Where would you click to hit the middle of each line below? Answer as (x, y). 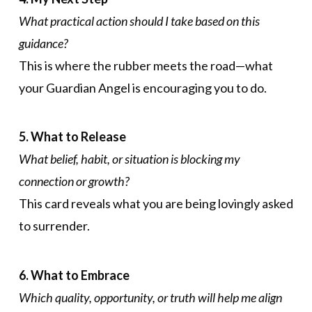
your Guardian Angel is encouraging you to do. (142, 87)
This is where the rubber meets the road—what (146, 65)
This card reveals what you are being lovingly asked (156, 204)
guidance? (43, 43)
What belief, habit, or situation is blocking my (129, 159)
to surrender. (54, 226)
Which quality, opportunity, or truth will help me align (150, 297)
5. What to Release (72, 137)
